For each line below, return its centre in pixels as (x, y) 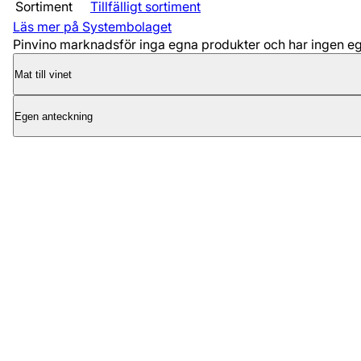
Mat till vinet (43, 74)
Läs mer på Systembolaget (92, 27)
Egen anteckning (54, 116)
